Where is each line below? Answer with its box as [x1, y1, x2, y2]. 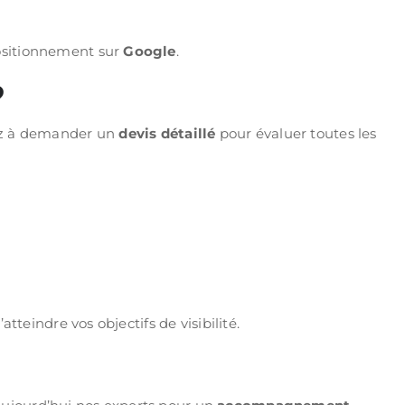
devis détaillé [118, 125, 216, 142]
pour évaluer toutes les [215, 125, 377, 142]
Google [123, 42, 176, 60]
